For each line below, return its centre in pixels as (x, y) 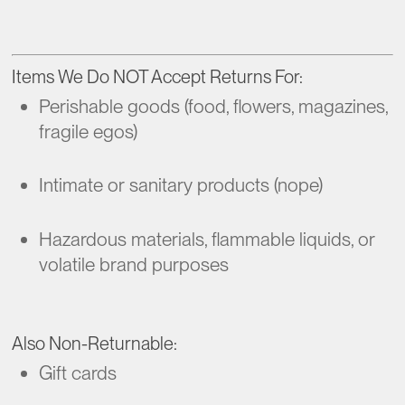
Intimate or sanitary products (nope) (181, 185)
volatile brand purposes (134, 264)
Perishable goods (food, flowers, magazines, (214, 106)
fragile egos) (89, 131)
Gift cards (78, 373)
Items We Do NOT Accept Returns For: (158, 76)
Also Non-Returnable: (95, 344)
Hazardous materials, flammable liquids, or (207, 239)
